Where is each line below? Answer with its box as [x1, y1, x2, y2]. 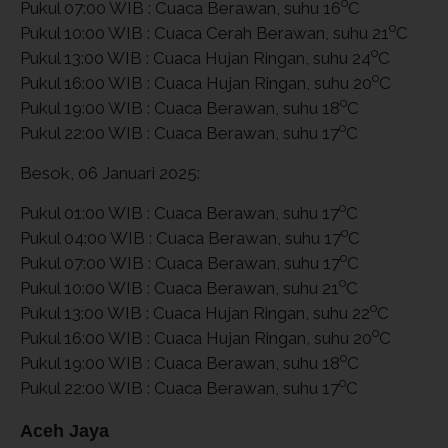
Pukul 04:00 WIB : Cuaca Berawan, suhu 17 [20, 227, 341, 248]
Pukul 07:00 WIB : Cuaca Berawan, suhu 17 [20, 252, 340, 273]
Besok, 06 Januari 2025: [20, 162, 200, 183]
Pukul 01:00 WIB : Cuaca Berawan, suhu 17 [20, 202, 339, 223]
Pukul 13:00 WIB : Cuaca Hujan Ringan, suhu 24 [20, 47, 371, 68]
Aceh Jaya [20, 420, 109, 441]
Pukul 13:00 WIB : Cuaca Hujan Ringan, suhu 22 [20, 302, 370, 323]
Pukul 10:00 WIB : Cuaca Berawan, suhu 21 [20, 277, 339, 298]
